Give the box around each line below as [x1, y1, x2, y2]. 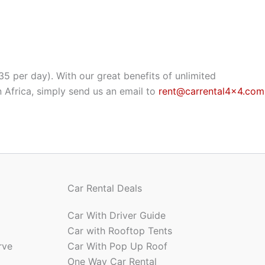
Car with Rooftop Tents [67, 225, 172, 237]
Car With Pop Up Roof [67, 240, 167, 252]
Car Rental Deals [67, 182, 142, 194]
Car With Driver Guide [67, 209, 166, 221]
